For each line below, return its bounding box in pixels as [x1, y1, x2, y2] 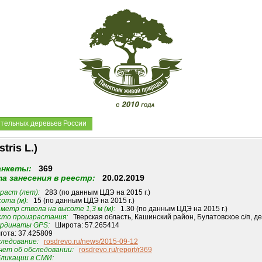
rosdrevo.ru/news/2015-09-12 [43, 237, 138, 246]
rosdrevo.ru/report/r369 [78, 246, 152, 254]
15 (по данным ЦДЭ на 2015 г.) [27, 196, 135, 205]
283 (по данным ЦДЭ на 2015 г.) [39, 188, 150, 197]
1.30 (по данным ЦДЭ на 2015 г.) [115, 205, 227, 213]
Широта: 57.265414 [49, 221, 119, 230]
